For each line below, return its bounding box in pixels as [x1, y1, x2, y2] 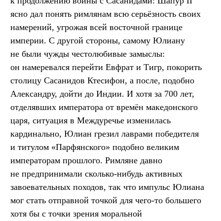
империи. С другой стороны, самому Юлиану [10, 35, 185, 45]
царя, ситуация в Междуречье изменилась [10, 115, 171, 125]
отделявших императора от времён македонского [10, 102, 198, 112]
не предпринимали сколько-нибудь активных [10, 168, 183, 179]
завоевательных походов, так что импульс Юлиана [10, 182, 204, 192]
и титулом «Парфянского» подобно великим [10, 142, 179, 152]
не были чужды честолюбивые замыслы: [10, 48, 165, 59]
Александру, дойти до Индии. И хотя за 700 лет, [10, 88, 194, 99]
